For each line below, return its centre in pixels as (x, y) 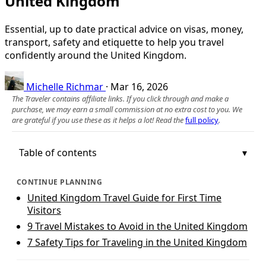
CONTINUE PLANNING (60, 182)
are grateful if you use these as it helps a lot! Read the (99, 120)
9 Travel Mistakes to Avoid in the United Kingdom (137, 226)
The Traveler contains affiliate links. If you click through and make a (120, 98)
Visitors (44, 210)
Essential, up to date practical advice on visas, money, (124, 29)
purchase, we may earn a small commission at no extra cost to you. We (127, 109)
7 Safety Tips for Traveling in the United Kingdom (137, 242)
